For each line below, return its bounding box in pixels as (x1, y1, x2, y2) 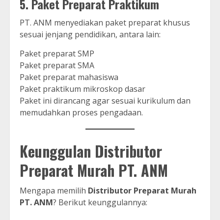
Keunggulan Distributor (20, 140, 162, 163)
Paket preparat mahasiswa (20, 72, 118, 83)
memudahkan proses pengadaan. (20, 107, 143, 118)
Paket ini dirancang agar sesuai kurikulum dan (20, 95, 191, 107)
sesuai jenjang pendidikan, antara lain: (20, 29, 161, 40)
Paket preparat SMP (20, 48, 94, 59)
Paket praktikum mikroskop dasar (20, 83, 145, 95)
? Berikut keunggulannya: (53, 197, 147, 208)
